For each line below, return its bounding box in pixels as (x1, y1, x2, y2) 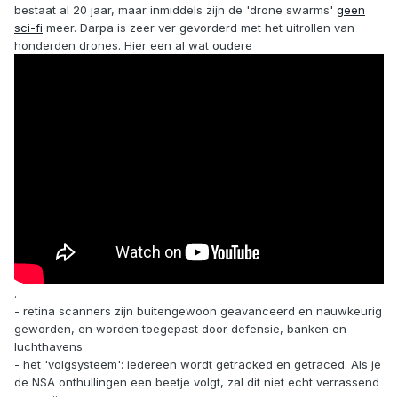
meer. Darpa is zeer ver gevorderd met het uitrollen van (43, 20, 354, 36)
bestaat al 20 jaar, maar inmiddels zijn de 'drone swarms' (14, 3, 337, 18)
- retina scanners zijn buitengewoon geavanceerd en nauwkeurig (14, 304, 382, 319)
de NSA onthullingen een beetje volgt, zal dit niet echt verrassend (14, 375, 379, 390)
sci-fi (14, 20, 43, 36)
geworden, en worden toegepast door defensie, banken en (14, 322, 346, 337)
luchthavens (14, 339, 83, 354)
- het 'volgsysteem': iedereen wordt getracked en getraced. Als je (14, 357, 381, 372)
